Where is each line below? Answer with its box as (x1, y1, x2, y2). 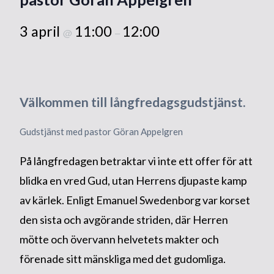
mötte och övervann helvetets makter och (19, 232, 219, 246)
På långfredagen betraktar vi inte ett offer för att (19, 154, 253, 168)
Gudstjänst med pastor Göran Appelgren (19, 126, 183, 137)
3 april (19, 23, 63, 40)
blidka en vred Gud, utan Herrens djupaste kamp (19, 174, 247, 187)
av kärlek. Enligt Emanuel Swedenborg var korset (19, 193, 250, 207)
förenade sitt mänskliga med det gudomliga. (19, 252, 226, 265)
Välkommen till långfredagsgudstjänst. (19, 94, 245, 109)
